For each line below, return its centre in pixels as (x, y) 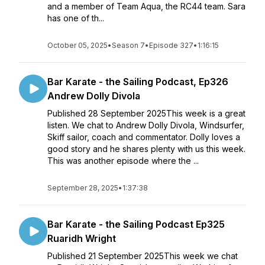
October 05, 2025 (77, 45)
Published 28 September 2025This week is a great (146, 113)
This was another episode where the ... (123, 161)
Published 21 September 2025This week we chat (143, 256)
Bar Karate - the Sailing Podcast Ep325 (136, 224)
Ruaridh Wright (82, 238)
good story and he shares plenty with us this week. (146, 149)
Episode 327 (171, 45)
